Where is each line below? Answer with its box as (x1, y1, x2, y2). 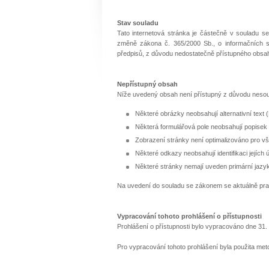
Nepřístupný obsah (116, 80, 178, 88)
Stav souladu (116, 19, 159, 26)
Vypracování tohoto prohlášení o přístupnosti (116, 213, 262, 220)
